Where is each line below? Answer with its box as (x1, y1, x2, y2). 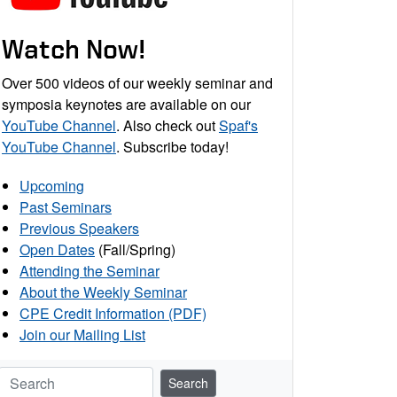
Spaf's (219, 114, 258, 136)
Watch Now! (2, 35, 145, 63)
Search (168, 374, 208, 393)
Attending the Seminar (19, 260, 160, 281)
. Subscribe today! (116, 136, 229, 157)
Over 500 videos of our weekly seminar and (2, 72, 273, 93)
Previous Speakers (19, 217, 139, 238)
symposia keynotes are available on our (2, 93, 251, 114)
